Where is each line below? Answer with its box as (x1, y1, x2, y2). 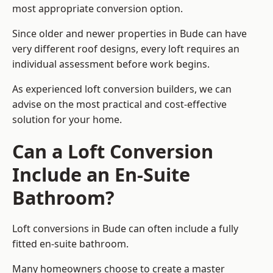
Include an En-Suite (12, 161, 190, 188)
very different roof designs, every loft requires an (12, 42, 239, 56)
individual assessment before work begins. (12, 57, 210, 71)
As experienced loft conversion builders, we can (12, 82, 232, 96)
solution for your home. (12, 113, 122, 127)
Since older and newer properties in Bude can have (12, 27, 247, 41)
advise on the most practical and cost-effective (12, 97, 227, 112)
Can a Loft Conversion (12, 138, 213, 165)
